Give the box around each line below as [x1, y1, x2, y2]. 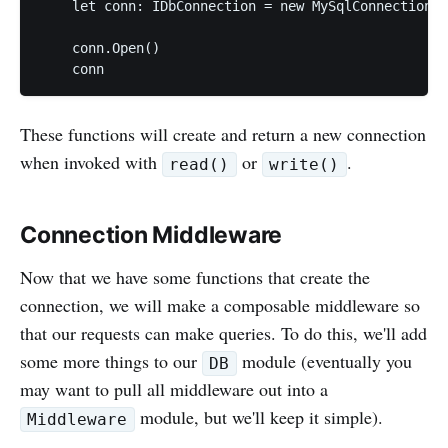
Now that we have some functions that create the [20, 265, 370, 289]
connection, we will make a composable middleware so [20, 293, 420, 317]
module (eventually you [236, 349, 412, 373]
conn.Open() [40, 40, 160, 56]
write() [269, 154, 340, 174]
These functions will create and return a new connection [20, 122, 426, 146]
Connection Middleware [20, 221, 283, 249]
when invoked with [20, 150, 162, 174]
